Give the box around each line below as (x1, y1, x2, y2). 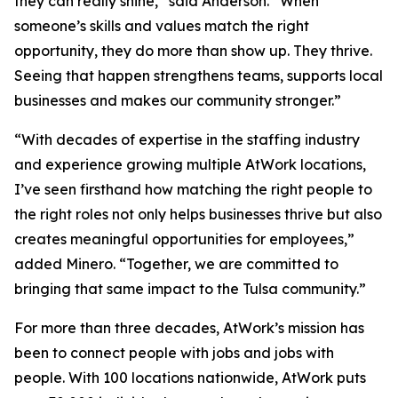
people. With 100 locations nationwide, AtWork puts (14, 369, 366, 386)
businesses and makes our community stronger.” (14, 92, 341, 109)
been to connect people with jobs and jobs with (14, 344, 334, 362)
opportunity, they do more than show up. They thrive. (14, 42, 372, 60)
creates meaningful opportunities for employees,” (14, 230, 354, 248)
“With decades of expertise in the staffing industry (14, 131, 360, 148)
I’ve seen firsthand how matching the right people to (14, 180, 372, 198)
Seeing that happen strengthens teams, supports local (14, 67, 383, 84)
